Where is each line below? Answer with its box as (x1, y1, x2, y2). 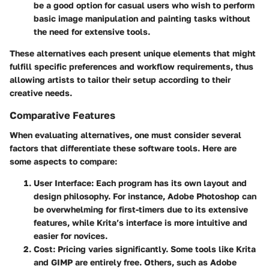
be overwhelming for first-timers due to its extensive (34, 204, 248, 214)
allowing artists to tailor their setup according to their (10, 74, 231, 85)
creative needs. (10, 88, 72, 98)
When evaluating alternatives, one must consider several (10, 129, 241, 140)
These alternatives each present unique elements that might (10, 48, 256, 59)
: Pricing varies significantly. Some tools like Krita (53, 243, 256, 254)
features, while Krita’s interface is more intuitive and (34, 217, 247, 228)
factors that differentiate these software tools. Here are (10, 142, 237, 153)
